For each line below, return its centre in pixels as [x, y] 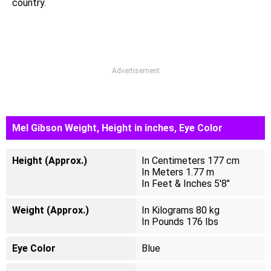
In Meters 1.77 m [178, 172]
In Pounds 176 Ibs [180, 222]
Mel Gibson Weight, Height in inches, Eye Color [117, 128]
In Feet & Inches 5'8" [186, 184]
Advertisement [135, 71]
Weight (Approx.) [51, 210]
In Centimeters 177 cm [191, 161]
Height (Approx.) [50, 161]
